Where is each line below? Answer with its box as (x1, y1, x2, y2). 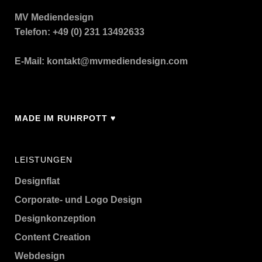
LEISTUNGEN (15, 155, 73, 164)
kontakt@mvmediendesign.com (47, 56, 188, 66)
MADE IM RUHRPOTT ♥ (15, 113, 116, 123)
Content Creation (15, 232, 91, 242)
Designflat (15, 176, 60, 186)
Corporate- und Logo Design (15, 195, 142, 205)
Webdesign (15, 251, 65, 261)
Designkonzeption (15, 213, 96, 223)
